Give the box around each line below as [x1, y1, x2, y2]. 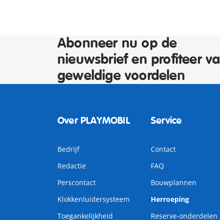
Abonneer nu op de [57, 35, 177, 52]
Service [150, 114, 182, 127]
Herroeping [150, 194, 189, 204]
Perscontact [57, 178, 96, 187]
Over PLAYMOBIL [57, 114, 130, 127]
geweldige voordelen [57, 67, 185, 84]
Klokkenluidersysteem [57, 194, 130, 204]
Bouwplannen [150, 178, 196, 187]
